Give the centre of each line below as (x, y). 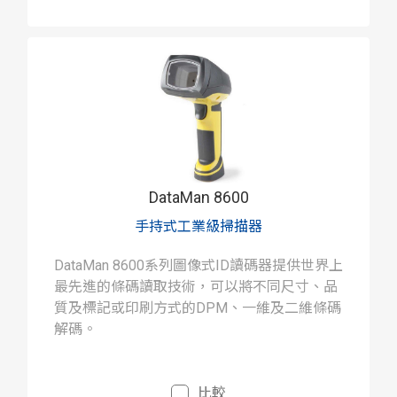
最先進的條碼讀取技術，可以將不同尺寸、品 (196, 287)
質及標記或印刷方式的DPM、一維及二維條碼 (198, 308)
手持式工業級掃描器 (198, 227)
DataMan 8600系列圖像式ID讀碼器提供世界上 (198, 266)
